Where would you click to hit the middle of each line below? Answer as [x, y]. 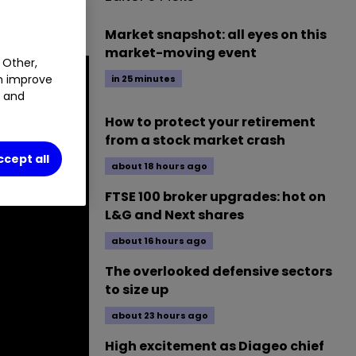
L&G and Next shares [174, 215]
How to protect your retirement [210, 122]
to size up [137, 290]
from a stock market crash [195, 140]
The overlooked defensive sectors [219, 271]
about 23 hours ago [160, 315]
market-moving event [181, 53]
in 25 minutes [143, 79]
